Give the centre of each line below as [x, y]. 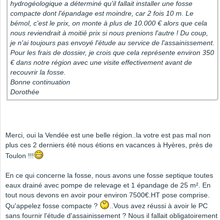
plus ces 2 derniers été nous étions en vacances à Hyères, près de [109, 145]
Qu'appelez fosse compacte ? [53, 206]
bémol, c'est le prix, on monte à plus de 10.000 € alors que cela [109, 23]
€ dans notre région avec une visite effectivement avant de [101, 63]
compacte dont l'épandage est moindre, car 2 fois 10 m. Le [102, 14]
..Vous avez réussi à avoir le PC [159, 206]
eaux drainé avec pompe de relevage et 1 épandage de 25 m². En [108, 185]
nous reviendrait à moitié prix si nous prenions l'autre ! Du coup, [109, 33]
